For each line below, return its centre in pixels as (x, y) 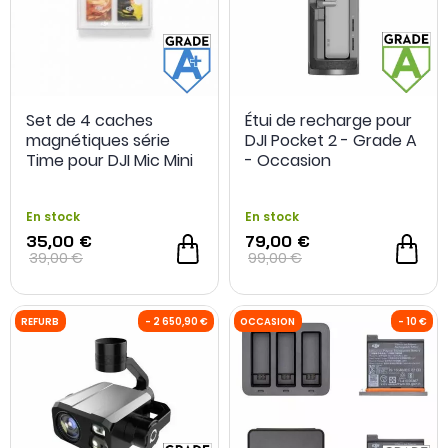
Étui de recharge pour (328, 120)
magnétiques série (98, 140)
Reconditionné (82, 200)
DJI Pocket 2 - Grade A (331, 140)
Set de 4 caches (89, 120)
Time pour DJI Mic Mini (109, 160)
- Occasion (288, 160)
